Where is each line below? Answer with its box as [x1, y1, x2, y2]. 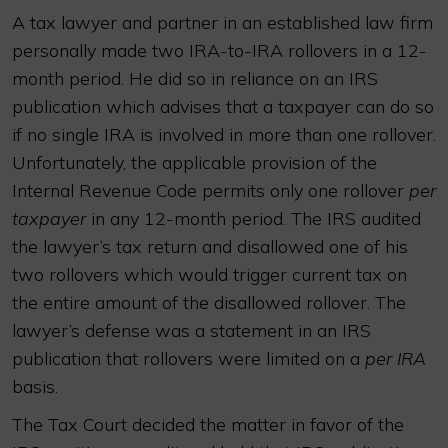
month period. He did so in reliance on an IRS [12, 67, 378, 90]
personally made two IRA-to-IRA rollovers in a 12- [12, 39, 427, 62]
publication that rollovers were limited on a [12, 347, 365, 370]
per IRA [365, 347, 426, 370]
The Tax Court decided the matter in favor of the [12, 413, 404, 436]
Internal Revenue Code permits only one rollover [12, 179, 409, 202]
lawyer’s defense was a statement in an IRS [12, 319, 371, 342]
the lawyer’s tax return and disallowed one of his [12, 235, 408, 258]
